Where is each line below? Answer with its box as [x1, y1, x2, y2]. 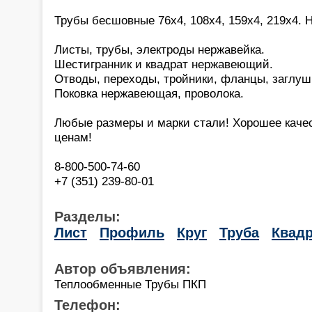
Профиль [100, 224, 164, 240]
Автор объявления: [54, 260, 191, 276]
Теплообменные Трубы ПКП [54, 276, 206, 291]
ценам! [54, 130, 92, 144]
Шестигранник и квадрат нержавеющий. [54, 56, 273, 71]
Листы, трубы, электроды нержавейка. [54, 42, 265, 56]
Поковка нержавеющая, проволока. [54, 86, 244, 100]
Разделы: [54, 208, 120, 224]
